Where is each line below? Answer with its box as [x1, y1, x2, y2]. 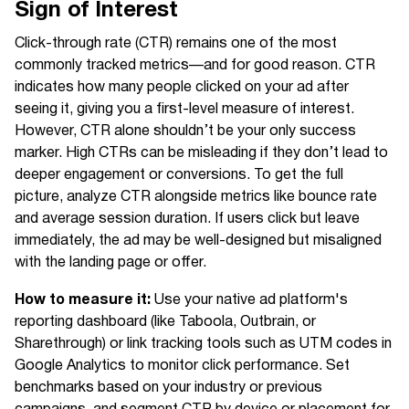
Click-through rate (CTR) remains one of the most [15, 32, 337, 56]
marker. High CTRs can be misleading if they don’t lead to [15, 142, 388, 165]
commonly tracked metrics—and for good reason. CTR [15, 54, 375, 78]
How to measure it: [15, 288, 151, 312]
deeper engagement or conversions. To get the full [15, 163, 343, 187]
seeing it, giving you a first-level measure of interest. [15, 98, 354, 121]
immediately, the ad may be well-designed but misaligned [15, 229, 382, 253]
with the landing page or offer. [15, 251, 206, 275]
